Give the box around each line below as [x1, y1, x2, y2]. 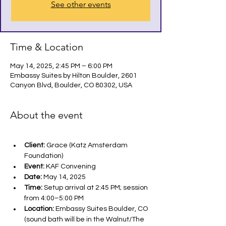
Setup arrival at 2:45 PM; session [42, 184, 149, 191]
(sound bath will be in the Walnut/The [24, 216, 146, 223]
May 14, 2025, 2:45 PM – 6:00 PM [10, 63, 112, 70]
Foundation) [24, 152, 63, 159]
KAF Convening [44, 163, 96, 170]
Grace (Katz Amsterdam [45, 142, 129, 149]
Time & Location [10, 41, 83, 53]
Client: [24, 142, 45, 149]
